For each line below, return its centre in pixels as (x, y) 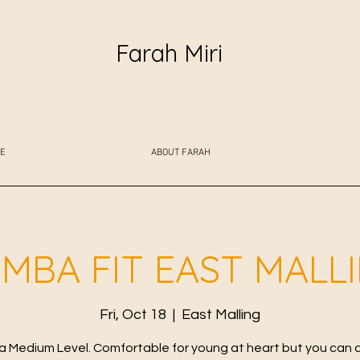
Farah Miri (169, 53)
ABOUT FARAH (181, 152)
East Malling (221, 315)
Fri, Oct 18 (133, 315)
